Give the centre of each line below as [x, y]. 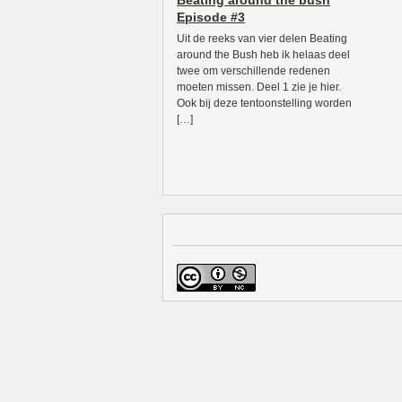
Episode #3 [211, 17]
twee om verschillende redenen [253, 71]
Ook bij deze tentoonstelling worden [264, 103]
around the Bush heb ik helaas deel [263, 55]
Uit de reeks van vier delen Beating [262, 39]
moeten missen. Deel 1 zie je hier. [259, 87]
